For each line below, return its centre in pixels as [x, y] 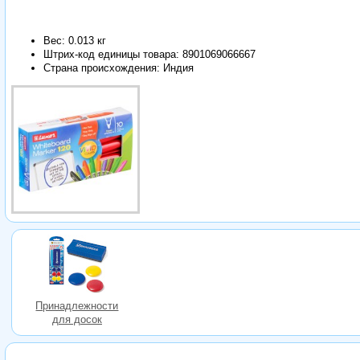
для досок [77, 320]
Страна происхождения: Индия [118, 67]
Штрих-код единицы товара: [112, 54]
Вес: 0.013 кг [74, 40]
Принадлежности [77, 306]
